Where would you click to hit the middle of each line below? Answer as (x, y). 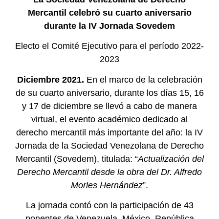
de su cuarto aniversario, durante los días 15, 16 (109, 93)
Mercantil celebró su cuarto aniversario (109, 13)
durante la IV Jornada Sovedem (109, 26)
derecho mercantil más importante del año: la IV (109, 132)
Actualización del (171, 159)
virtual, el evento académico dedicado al (109, 119)
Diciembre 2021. (50, 79)
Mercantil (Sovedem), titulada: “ (77, 159)
